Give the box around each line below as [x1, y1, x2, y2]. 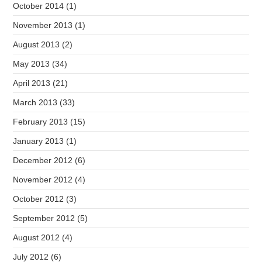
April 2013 [13, 78, 51, 88]
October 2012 [13, 194, 64, 204]
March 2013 [13, 98, 58, 108]
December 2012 [13, 156, 73, 166]
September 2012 [13, 213, 75, 223]
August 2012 [13, 233, 60, 243]
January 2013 [13, 136, 64, 146]
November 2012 [13, 175, 73, 185]
